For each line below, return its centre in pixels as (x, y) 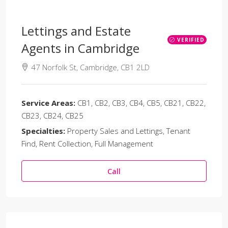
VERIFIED (191, 40)
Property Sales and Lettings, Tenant (129, 131)
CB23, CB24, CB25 (52, 116)
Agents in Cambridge (80, 48)
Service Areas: (48, 103)
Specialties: (43, 131)
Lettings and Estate (76, 31)
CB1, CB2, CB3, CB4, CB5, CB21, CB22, (141, 103)
